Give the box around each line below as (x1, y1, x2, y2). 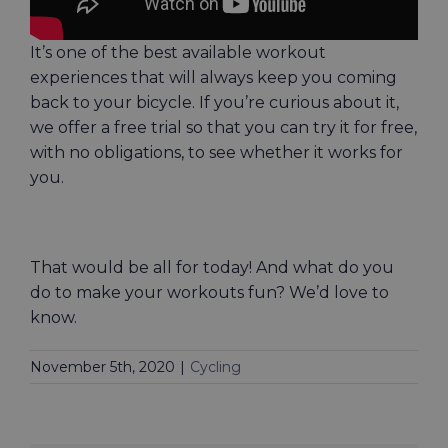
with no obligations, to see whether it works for (30, 143, 403, 163)
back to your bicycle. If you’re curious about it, (30, 93, 399, 113)
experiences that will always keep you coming (30, 68, 397, 88)
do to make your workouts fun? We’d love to (30, 283, 389, 303)
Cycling (190, 358, 241, 377)
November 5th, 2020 (30, 358, 175, 377)
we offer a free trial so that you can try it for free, (30, 118, 417, 138)
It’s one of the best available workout (30, 43, 326, 63)
